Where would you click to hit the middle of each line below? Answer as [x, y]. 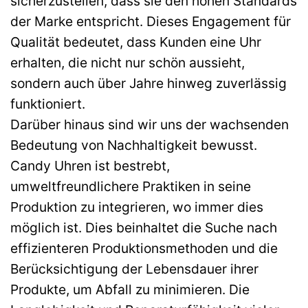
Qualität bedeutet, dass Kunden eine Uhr [136, 42]
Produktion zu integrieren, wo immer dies [137, 207]
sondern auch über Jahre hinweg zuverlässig [148, 84]
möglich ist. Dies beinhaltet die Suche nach [144, 228]
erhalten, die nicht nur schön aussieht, [128, 63]
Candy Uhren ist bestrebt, [90, 166]
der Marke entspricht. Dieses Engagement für [151, 22]
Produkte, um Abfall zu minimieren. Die [130, 290]
